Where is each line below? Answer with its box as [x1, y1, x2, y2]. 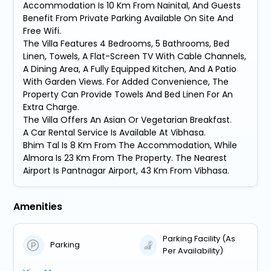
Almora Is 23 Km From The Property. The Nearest [23, 152, 227, 165]
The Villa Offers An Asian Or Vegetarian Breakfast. [23, 114, 232, 126]
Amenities [13, 200, 63, 214]
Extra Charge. [23, 101, 80, 114]
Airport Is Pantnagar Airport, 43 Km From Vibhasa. [23, 165, 230, 177]
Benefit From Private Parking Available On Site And [23, 12, 234, 25]
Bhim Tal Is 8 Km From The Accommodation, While [23, 139, 238, 152]
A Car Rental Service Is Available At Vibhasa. [23, 126, 206, 139]
